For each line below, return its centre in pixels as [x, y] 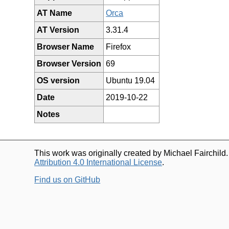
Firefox [119, 47]
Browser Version [69, 63]
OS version [59, 80]
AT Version [58, 30]
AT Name [55, 13]
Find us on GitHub [67, 179]
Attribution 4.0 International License [98, 162]
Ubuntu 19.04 [131, 80]
